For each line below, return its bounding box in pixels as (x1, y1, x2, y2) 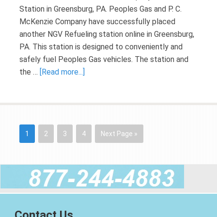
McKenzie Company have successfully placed (19, 17, 175, 26)
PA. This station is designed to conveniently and (19, 42, 183, 51)
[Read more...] (40, 67, 85, 77)
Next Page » (101, 130, 138, 138)
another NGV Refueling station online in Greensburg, (19, 30, 194, 39)
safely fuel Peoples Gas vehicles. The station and (19, 55, 188, 64)
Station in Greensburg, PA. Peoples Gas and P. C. (19, 4, 182, 14)
